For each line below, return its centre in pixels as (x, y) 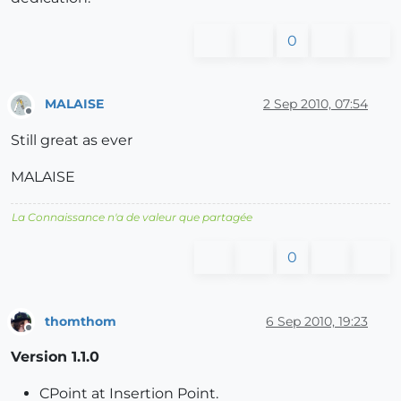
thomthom (81, 321)
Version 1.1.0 (55, 357)
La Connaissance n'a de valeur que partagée (132, 218)
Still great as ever (72, 141)
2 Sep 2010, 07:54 (316, 104)
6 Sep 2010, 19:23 (317, 321)
